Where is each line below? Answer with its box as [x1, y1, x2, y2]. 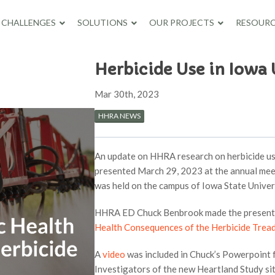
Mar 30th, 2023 [95, 88, 160, 99]
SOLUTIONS [77, 17, 128, 28]
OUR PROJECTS [149, 17, 214, 28]
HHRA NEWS [98, 111, 141, 120]
